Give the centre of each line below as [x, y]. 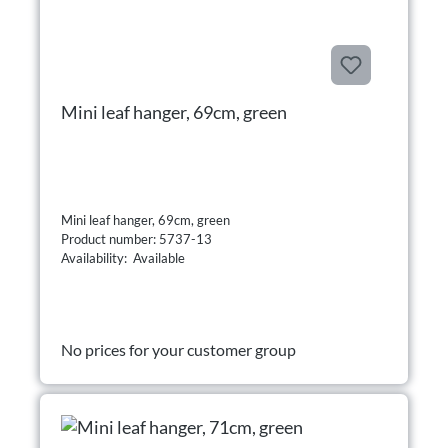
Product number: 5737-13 [138, 239]
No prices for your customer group [178, 350]
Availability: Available [123, 258]
